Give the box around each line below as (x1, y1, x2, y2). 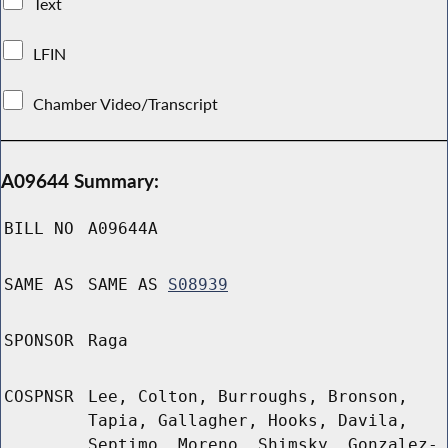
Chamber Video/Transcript (29, 93, 223, 114)
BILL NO (4, 219, 74, 239)
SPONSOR (4, 331, 74, 351)
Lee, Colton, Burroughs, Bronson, (88, 387, 408, 407)
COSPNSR (4, 387, 74, 407)
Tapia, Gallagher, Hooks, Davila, (88, 411, 408, 431)
